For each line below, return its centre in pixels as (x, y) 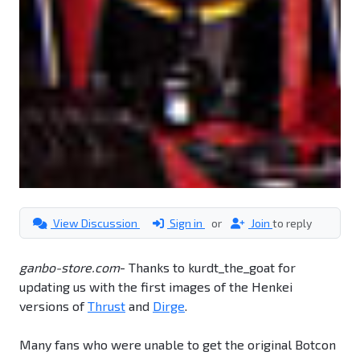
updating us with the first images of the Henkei (156, 287)
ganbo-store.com (70, 268)
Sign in (186, 223)
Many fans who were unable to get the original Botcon (178, 345)
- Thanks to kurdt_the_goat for (208, 268)
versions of (53, 306)
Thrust (106, 306)
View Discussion (95, 223)
